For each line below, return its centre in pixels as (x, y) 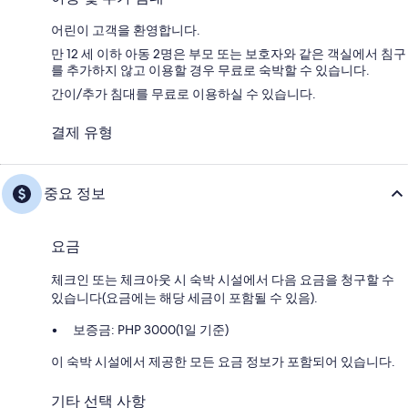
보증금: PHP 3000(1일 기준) (151, 329)
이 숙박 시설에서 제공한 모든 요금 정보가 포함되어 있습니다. (223, 361)
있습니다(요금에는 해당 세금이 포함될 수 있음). (184, 297)
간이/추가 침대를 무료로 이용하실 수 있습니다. (184, 93)
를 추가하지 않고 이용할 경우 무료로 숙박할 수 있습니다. (210, 70)
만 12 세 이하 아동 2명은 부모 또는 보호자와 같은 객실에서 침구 (229, 53)
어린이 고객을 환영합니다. (126, 30)
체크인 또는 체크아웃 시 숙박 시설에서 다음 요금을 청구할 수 (223, 279)
